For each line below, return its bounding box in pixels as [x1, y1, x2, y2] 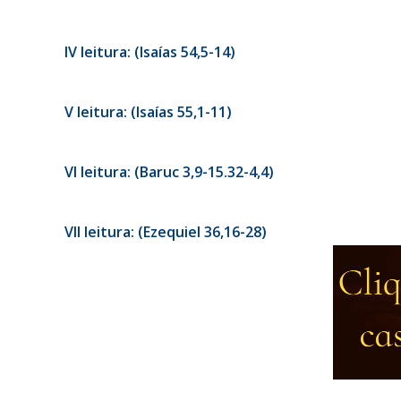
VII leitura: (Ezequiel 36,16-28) [64, 222, 267, 242]
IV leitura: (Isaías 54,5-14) [64, 42, 235, 62]
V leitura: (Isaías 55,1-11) [64, 102, 232, 122]
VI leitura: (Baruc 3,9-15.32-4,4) [64, 162, 274, 182]
